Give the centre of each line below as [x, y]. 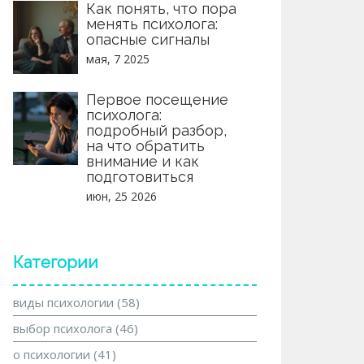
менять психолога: [152, 24]
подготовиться [140, 177]
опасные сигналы [148, 39]
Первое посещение [157, 100]
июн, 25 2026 [121, 196]
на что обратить [145, 146]
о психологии [53, 354]
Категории [56, 262]
